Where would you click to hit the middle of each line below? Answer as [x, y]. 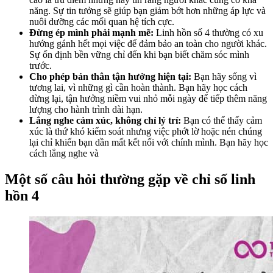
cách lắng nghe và [64, 154]
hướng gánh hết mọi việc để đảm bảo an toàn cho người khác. [148, 44]
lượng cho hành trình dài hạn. [86, 110]
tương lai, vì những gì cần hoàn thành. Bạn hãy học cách [138, 88]
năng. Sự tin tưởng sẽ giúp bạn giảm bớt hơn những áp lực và [147, 11]
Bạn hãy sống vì [224, 77]
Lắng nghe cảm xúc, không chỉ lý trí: [105, 121]
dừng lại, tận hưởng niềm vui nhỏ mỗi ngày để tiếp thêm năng [148, 99]
